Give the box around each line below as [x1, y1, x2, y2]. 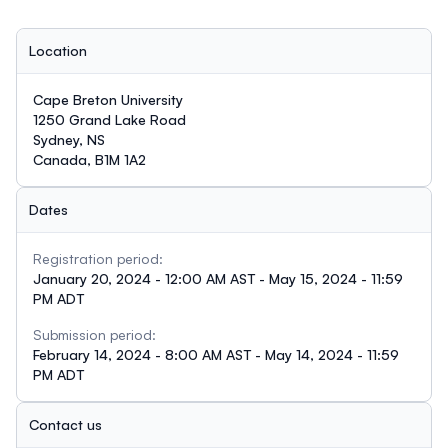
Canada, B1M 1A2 [33, 150, 146, 168]
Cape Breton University [33, 90, 183, 108]
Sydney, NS [33, 130, 105, 148]
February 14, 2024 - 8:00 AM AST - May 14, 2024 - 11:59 [33, 345, 399, 363]
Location [29, 41, 87, 59]
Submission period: [33, 325, 156, 343]
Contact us [29, 415, 102, 433]
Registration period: [33, 249, 163, 267]
